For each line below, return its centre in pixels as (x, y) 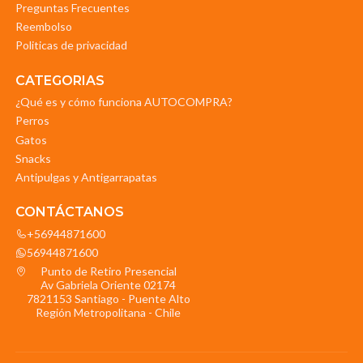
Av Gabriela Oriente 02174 (109, 285)
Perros (32, 121)
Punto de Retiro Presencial (108, 271)
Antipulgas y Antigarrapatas (86, 177)
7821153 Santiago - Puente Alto (108, 299)
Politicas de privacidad (71, 45)
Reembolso (43, 27)
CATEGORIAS (60, 80)
